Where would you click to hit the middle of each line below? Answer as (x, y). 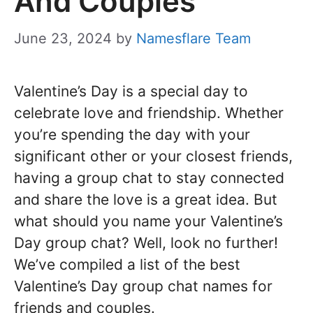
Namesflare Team (194, 38)
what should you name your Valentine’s (148, 221)
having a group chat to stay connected (149, 177)
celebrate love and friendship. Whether (149, 112)
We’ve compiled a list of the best (127, 264)
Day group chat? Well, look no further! (146, 242)
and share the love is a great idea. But (146, 199)
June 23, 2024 (63, 38)
